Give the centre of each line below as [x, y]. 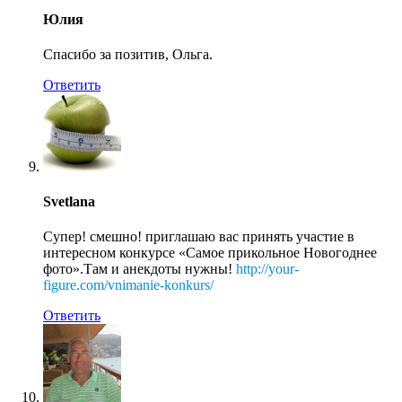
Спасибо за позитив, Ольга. [128, 54]
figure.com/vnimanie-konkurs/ [128, 285]
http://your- [267, 269]
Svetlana [69, 202]
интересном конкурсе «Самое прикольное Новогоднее [210, 253]
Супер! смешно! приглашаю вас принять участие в [199, 237]
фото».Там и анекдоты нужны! [140, 269]
